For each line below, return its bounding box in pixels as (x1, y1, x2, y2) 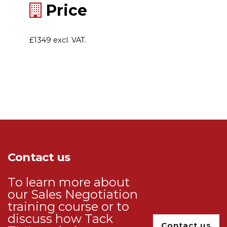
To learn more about (8, 175, 130, 190)
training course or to (8, 199, 129, 214)
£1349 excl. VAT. (29, 35, 87, 45)
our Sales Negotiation (8, 187, 138, 202)
